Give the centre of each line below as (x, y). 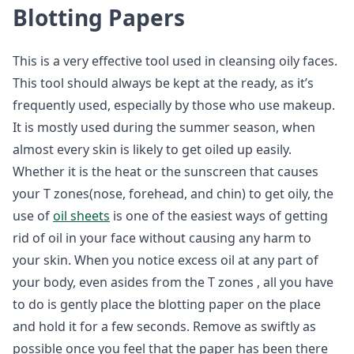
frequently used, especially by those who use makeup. (174, 105)
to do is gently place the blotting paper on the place (167, 304)
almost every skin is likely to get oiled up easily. (152, 149)
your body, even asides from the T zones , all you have (173, 282)
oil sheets (81, 216)
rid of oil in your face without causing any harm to (162, 238)
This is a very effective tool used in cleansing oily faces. (175, 61)
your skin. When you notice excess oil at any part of (166, 260)
